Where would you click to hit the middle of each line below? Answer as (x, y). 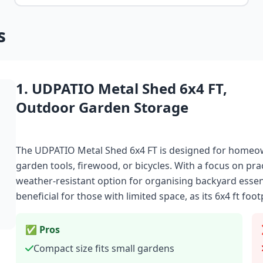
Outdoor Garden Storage (102, 107)
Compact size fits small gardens (104, 248)
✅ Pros (42, 230)
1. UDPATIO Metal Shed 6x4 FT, (121, 88)
